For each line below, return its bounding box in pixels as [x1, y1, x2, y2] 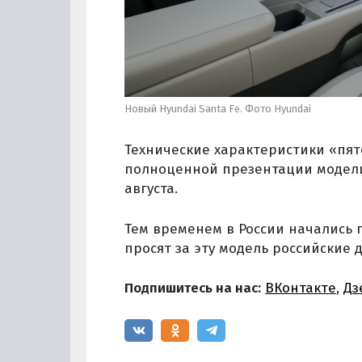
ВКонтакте [265, 280, 336, 297]
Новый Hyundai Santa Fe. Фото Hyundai [124, 102, 311, 115]
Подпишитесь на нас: [124, 280, 261, 297]
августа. [124, 180, 178, 197]
